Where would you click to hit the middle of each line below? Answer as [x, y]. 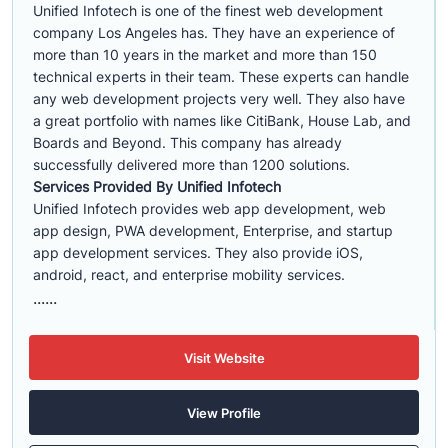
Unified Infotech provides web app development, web [209, 208]
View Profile [224, 412]
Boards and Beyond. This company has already [187, 142]
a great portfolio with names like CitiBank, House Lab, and [222, 120]
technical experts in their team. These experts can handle [221, 76]
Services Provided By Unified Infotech [157, 186]
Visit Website [224, 357]
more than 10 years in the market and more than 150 [205, 54]
